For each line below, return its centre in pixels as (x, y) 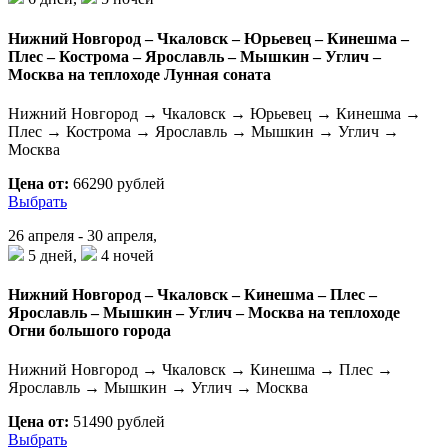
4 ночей (125, 255)
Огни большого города (89, 331)
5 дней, (52, 255)
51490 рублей (117, 422)
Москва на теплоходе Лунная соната (139, 74)
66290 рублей (117, 183)
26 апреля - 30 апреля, (82, 235)
